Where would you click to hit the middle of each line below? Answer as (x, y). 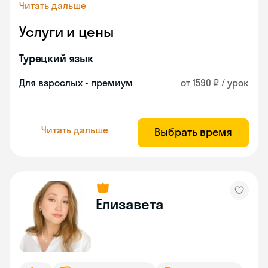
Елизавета (130, 204)
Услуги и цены (66, 32)
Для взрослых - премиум (76, 83)
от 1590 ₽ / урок (215, 83)
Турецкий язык (57, 58)
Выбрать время (193, 132)
